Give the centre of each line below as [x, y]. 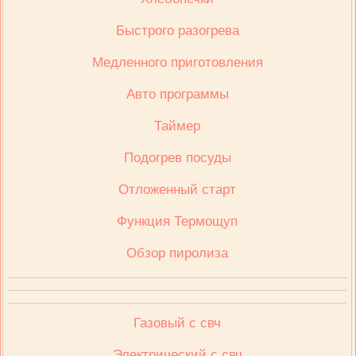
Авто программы [177, 94]
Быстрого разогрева [177, 31]
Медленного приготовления [177, 62]
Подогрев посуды [177, 158]
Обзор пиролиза [178, 253]
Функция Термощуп [178, 221]
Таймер [178, 126]
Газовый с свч [178, 323]
